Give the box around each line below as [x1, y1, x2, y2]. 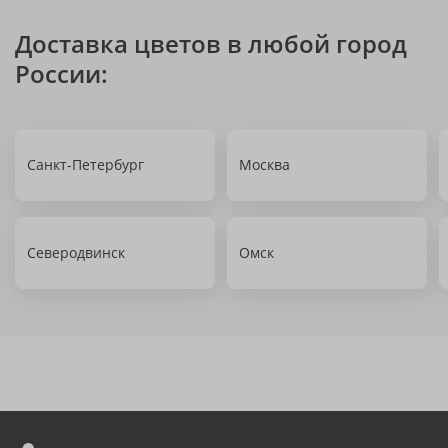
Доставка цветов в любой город [15, 27, 407, 60]
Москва [239, 155, 290, 174]
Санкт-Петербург [27, 155, 144, 174]
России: [15, 57, 108, 90]
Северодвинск [27, 243, 125, 262]
